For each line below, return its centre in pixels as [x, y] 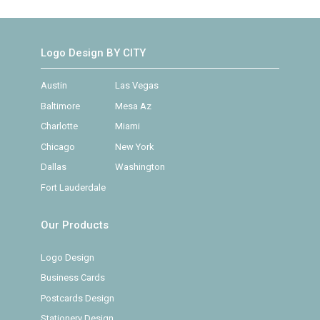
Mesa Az [133, 106]
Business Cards [72, 278]
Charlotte [59, 126]
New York [134, 146]
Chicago [57, 146]
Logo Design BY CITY [93, 53]
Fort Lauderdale [73, 187]
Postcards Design [77, 298]
